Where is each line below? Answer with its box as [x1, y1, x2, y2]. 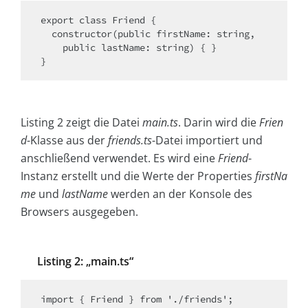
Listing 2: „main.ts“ [37, 253, 133, 269]
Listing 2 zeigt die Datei [21, 114, 142, 130]
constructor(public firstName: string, [41, 27, 52, 40]
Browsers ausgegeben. [21, 203, 138, 219]
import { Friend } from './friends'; [41, 292, 233, 305]
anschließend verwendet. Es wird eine [21, 150, 218, 166]
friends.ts [108, 132, 152, 148]
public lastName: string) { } [41, 41, 63, 54]
